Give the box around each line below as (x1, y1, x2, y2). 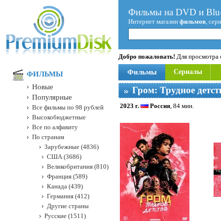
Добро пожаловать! (118, 53, 175, 60)
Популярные (32, 93, 72, 101)
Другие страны (47, 202, 89, 210)
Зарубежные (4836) (44, 143, 99, 150)
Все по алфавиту (32, 123, 78, 131)
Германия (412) (47, 192, 89, 200)
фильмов (180, 18, 206, 25)
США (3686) (47, 153, 81, 160)
